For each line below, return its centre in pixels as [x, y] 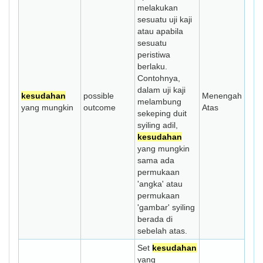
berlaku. [152, 66]
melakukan [158, 8]
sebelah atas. [162, 231]
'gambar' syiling [166, 207]
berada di [155, 219]
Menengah [222, 96]
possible [99, 96]
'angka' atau [160, 184]
